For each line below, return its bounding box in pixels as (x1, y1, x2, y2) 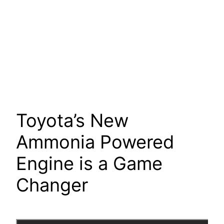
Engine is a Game (16, 152, 162, 175)
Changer (16, 174, 88, 196)
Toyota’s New (16, 109, 128, 132)
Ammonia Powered (16, 131, 174, 153)
